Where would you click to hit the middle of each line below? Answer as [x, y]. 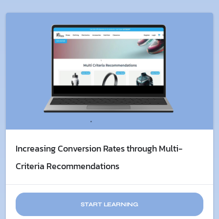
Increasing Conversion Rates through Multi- [99, 148]
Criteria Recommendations [67, 166]
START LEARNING [109, 204]
